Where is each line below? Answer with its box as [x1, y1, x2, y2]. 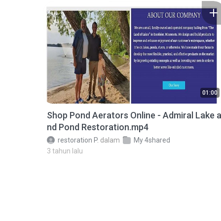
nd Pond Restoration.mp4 [47, 122, 148, 132]
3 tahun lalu [47, 147, 83, 155]
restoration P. [58, 136, 99, 144]
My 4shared [134, 136, 170, 144]
